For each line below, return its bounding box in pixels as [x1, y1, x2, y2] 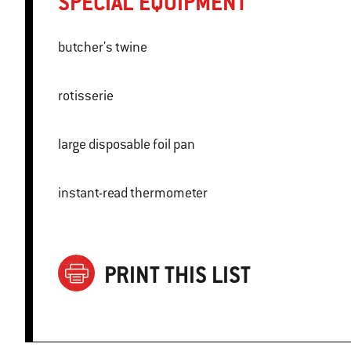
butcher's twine [58, 38, 147, 56]
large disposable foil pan [58, 136, 195, 154]
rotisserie [58, 87, 114, 105]
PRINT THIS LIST [104, 259, 251, 289]
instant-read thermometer [58, 184, 208, 202]
